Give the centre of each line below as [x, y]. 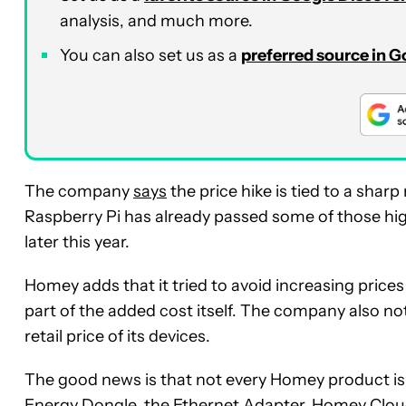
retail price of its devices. [117, 336]
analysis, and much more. [156, 20]
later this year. [77, 242]
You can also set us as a [150, 55]
